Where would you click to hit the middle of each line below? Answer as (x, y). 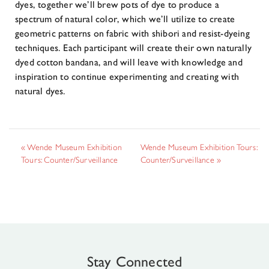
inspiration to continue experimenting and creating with (127, 77)
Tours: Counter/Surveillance (70, 160)
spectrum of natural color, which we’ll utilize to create (125, 19)
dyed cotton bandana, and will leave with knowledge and (129, 62)
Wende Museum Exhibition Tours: (198, 147)
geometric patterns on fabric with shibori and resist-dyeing (132, 33)
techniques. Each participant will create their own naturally (134, 48)
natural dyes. (41, 91)
